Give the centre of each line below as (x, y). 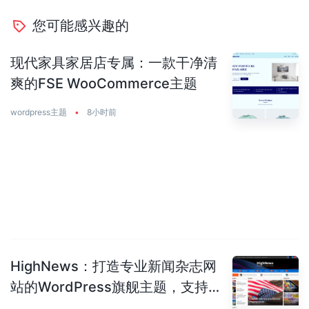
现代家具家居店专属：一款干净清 (114, 62)
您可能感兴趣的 (81, 25)
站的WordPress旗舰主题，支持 (109, 287)
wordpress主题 (39, 112)
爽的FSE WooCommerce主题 (104, 83)
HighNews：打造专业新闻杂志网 (113, 267)
